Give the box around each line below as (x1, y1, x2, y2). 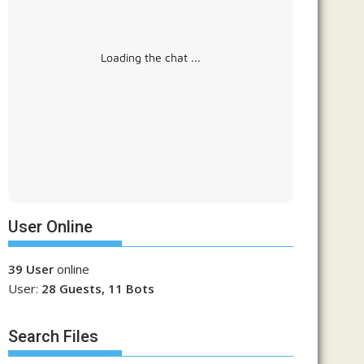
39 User (8, 261, 54, 277)
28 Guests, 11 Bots (41, 280, 154, 297)
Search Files (8, 326, 98, 346)
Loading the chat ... (101, 50, 201, 64)
